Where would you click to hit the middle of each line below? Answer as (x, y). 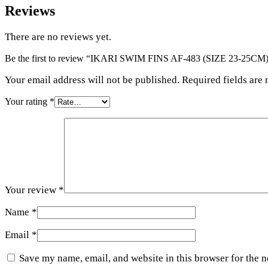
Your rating (27, 101)
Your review (32, 190)
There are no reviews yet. (58, 36)
